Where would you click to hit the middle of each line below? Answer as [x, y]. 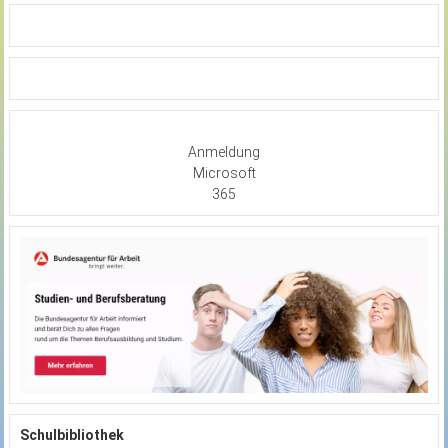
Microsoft [224, 173]
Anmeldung [224, 152]
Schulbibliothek [71, 434]
